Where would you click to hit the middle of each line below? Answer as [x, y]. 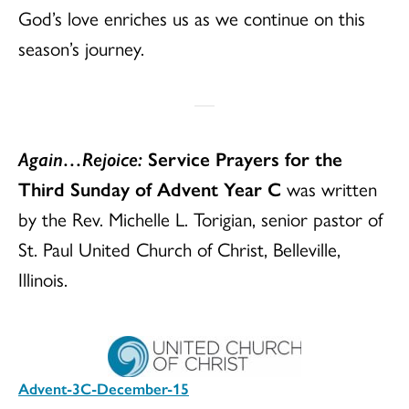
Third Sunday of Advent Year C [152, 188]
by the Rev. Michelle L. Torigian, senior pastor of [200, 218]
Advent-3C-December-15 [104, 388]
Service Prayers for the [242, 158]
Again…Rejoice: [80, 158]
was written [332, 188]
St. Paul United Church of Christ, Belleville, [179, 248]
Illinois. [43, 278]
